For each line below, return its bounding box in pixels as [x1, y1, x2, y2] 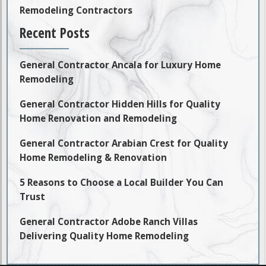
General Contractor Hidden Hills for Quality [20, 97, 221, 110]
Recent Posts [20, 23, 90, 43]
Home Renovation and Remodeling [20, 112, 178, 124]
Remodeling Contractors [20, 4, 133, 17]
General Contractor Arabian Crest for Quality [20, 137, 229, 149]
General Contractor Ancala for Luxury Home [20, 58, 221, 71]
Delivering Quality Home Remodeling [20, 229, 189, 242]
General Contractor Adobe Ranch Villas [20, 215, 198, 227]
